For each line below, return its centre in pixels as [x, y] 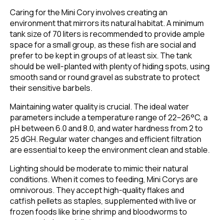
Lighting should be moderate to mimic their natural [99, 169]
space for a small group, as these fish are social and [103, 45]
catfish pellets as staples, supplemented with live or [103, 201]
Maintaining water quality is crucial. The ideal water [99, 107]
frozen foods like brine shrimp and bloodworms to [98, 212]
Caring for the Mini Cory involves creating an [89, 13]
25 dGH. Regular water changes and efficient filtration [106, 139]
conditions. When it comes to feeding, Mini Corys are [104, 179]
